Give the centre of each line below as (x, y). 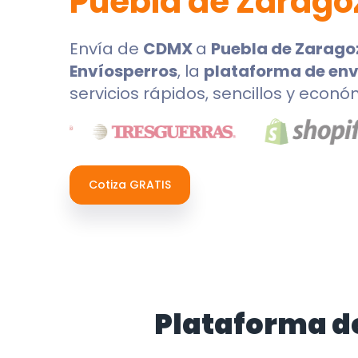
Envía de (106, 49)
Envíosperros (123, 71)
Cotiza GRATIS (130, 185)
